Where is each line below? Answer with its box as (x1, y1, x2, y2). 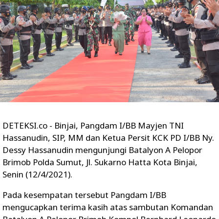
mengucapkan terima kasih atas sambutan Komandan (2, 201, 213, 213)
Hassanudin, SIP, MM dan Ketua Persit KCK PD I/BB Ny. (2, 132, 214, 144)
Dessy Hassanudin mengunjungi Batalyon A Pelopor (2, 144, 202, 156)
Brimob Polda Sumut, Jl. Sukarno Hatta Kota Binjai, (2, 156, 197, 168)
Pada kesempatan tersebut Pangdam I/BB (2, 189, 166, 201)
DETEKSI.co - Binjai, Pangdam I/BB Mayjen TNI (2, 120, 184, 131)
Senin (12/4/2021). (2, 169, 72, 180)
